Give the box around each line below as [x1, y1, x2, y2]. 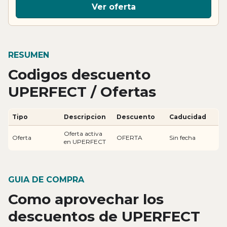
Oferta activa [64, 129, 102, 137]
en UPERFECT [64, 137, 106, 145]
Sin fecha [169, 133, 196, 141]
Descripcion [64, 112, 106, 121]
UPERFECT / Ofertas [8, 83, 156, 100]
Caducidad [169, 112, 206, 121]
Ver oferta [91, 2, 136, 12]
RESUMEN [8, 50, 49, 60]
